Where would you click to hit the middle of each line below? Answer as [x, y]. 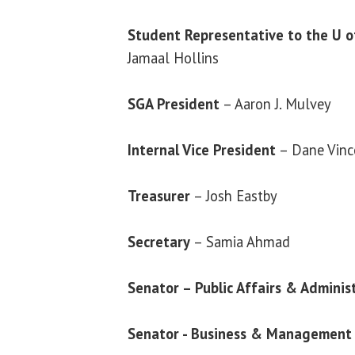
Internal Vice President [202, 149]
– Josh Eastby [234, 195]
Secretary [159, 241]
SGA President [174, 103]
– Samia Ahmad [240, 241]
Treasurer [159, 195]
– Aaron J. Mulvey [275, 103]
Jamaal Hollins [173, 57]
